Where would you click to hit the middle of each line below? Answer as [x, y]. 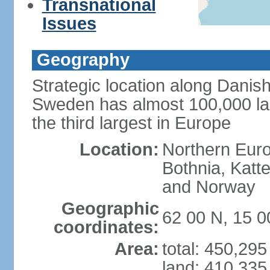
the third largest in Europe [131, 123]
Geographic [110, 209]
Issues [69, 24]
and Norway [209, 187]
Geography [83, 60]
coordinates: [106, 227]
